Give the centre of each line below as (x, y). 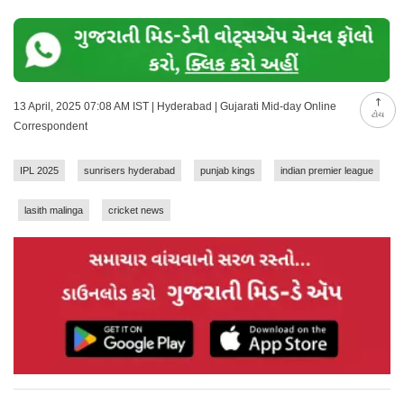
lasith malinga (54, 210)
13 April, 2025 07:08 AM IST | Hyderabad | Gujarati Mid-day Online (175, 106)
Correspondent (50, 126)
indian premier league (327, 170)
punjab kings (228, 170)
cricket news (136, 210)
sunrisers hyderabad (129, 170)
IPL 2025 (39, 170)
